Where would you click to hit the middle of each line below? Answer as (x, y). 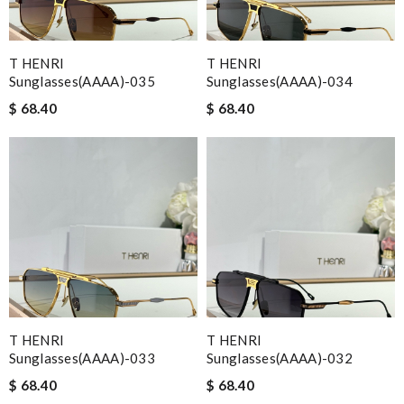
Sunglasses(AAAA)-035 (83, 81)
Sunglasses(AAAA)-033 (83, 358)
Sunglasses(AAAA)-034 (280, 81)
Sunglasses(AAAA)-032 (280, 358)
